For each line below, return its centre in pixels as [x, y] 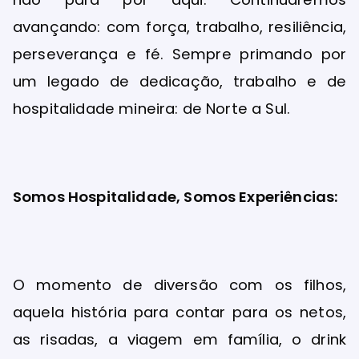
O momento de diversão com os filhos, [179, 285]
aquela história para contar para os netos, [179, 313]
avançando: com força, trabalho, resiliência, [179, 26]
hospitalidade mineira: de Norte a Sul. [152, 108]
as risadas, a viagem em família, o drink [179, 340]
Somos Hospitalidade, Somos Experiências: [176, 196]
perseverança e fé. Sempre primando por [179, 54]
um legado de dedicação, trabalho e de [179, 81]
